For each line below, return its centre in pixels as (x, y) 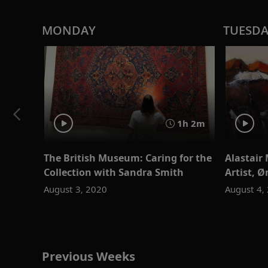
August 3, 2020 (75, 189)
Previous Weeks (89, 256)
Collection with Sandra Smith (114, 172)
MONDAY (69, 31)
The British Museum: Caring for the (128, 158)
